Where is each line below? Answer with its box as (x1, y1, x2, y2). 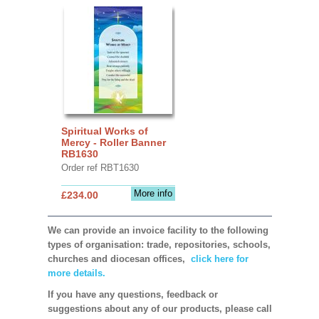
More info (133, 187, 172, 199)
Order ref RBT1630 (61, 162, 139, 173)
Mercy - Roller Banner (61, 136, 166, 148)
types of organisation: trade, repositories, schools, (47, 239, 271, 250)
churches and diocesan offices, (47, 253, 188, 264)
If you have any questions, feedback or (47, 288, 218, 300)
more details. (47, 267, 105, 278)
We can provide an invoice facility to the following (47, 224, 268, 236)
